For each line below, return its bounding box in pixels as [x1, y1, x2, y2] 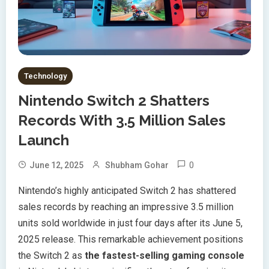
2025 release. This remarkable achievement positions [18, 233, 243, 245]
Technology [24, 71, 67, 80]
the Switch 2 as [18, 249, 85, 261]
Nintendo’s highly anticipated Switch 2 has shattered [18, 184, 236, 196]
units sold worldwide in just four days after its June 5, [18, 217, 243, 229]
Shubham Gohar [105, 160, 169, 170]
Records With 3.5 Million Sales [18, 111, 226, 129]
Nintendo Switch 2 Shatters [18, 91, 210, 109]
